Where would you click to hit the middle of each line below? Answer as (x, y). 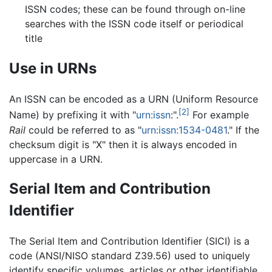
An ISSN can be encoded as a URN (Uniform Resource (134, 99)
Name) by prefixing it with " (73, 115)
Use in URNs (53, 69)
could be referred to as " (83, 130)
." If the (243, 130)
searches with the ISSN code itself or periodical (134, 24)
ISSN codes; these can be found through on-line (135, 9)
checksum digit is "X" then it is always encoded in (123, 144)
